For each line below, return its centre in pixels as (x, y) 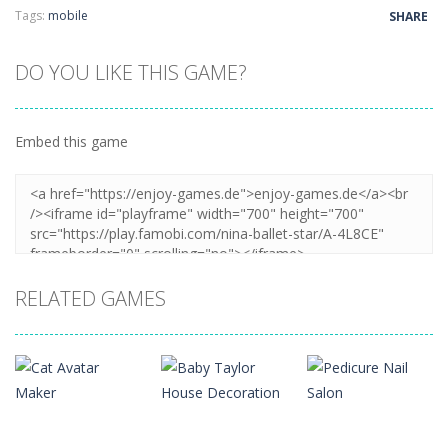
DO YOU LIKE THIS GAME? (131, 72)
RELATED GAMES (90, 298)
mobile (68, 15)
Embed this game (71, 141)
